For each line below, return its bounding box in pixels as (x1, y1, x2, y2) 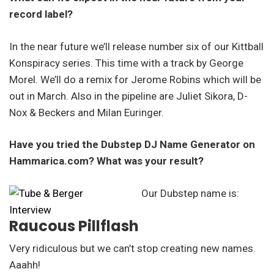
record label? (9, 8, 73, 21)
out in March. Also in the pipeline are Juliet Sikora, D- (9, 89, 248, 102)
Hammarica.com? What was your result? (9, 155, 204, 168)
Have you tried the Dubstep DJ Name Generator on (9, 138, 255, 151)
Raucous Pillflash (9, 215, 139, 236)
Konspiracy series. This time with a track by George (9, 56, 243, 69)
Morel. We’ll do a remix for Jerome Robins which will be (9, 73, 261, 86)
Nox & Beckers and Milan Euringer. (9, 106, 164, 119)
